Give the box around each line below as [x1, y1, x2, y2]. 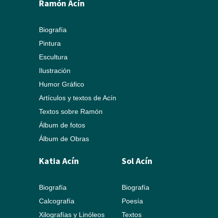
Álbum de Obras [38, 135, 89, 143]
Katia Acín [38, 155, 79, 167]
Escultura [38, 53, 68, 61]
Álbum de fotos [38, 121, 85, 129]
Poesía [121, 197, 143, 205]
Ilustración [38, 67, 71, 75]
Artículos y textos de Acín [38, 94, 116, 102]
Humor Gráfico [38, 80, 84, 89]
